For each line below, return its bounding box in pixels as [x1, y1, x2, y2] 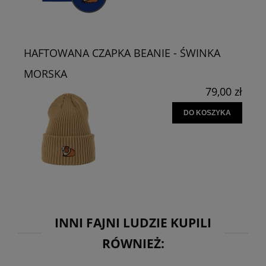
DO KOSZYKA [183, 109, 231, 118]
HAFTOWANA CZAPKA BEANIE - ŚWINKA [24, 45, 220, 60]
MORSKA [24, 66, 67, 81]
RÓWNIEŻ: [102, 235, 164, 252]
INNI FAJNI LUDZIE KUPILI [55, 214, 211, 231]
